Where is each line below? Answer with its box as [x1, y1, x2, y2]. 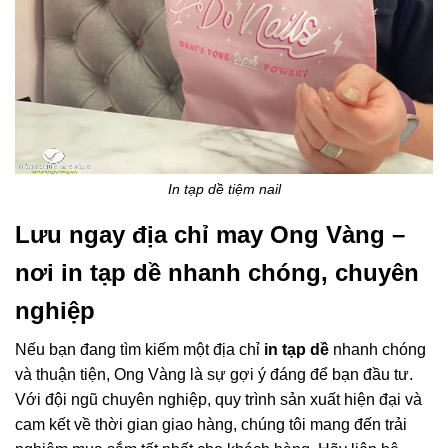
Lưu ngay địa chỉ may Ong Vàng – [15, 220, 405, 248]
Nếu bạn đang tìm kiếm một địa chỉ [15, 341, 260, 359]
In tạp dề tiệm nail [167, 182, 281, 198]
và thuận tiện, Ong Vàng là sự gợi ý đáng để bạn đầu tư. [15, 366, 413, 384]
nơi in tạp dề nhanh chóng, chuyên [15, 258, 419, 286]
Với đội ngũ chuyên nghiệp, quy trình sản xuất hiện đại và [15, 391, 422, 409]
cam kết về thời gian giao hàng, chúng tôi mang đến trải [15, 416, 407, 434]
